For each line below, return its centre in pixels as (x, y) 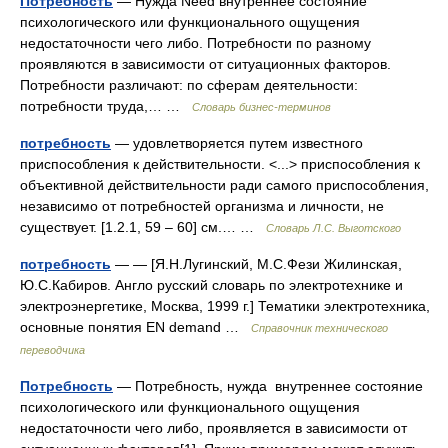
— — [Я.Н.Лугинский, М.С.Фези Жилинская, (256, 264)
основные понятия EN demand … (135, 327)
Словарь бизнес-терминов (261, 107)
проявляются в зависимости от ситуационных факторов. (205, 64)
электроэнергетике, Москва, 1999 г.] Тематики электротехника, (225, 306)
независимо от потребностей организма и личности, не (202, 206)
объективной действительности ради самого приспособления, (224, 185)
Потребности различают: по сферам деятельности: (189, 85)
